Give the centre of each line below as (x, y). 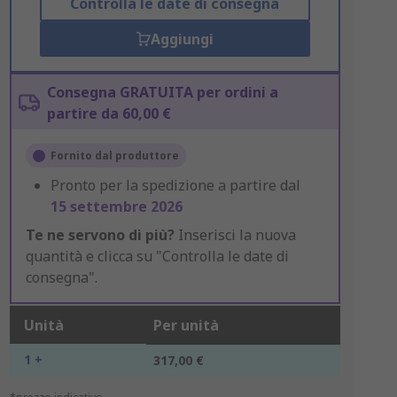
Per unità (186, 325)
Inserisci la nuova (235, 235)
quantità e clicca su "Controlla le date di (157, 256)
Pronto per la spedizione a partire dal (175, 185)
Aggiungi (182, 39)
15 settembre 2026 (116, 206)
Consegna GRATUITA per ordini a (162, 92)
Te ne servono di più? (100, 235)
